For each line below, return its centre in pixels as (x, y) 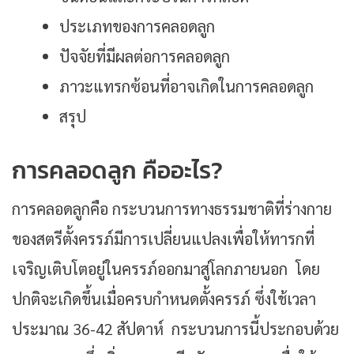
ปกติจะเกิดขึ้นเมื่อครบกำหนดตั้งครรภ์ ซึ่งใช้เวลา (164, 298)
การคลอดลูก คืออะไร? (117, 170)
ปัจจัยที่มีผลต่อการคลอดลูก (147, 56)
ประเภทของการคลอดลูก (139, 26)
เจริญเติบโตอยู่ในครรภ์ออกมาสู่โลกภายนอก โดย (166, 268)
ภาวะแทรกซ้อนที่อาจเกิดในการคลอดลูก (188, 86)
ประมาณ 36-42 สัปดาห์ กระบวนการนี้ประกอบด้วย (175, 328)
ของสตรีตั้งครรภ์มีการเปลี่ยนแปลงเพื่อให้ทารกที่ (163, 238)
